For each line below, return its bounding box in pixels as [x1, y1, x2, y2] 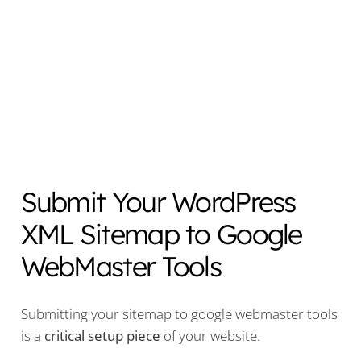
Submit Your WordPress [20, 184, 296, 219]
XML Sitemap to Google [20, 216, 302, 251]
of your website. [160, 326, 260, 346]
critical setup [44, 326, 127, 346]
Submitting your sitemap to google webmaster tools [20, 305, 338, 324]
